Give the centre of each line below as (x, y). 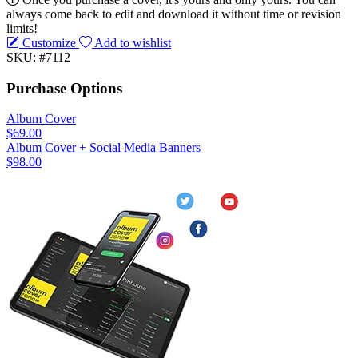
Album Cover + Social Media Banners (103, 148)
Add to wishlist (131, 42)
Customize (49, 42)
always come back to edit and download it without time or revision (174, 14)
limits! (22, 28)
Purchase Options (64, 88)
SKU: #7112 (38, 57)
